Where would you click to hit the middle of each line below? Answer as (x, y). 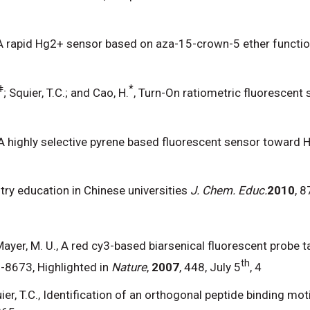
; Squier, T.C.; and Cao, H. (66, 92)
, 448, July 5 (210, 267)
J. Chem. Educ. (229, 190)
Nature (129, 267)
